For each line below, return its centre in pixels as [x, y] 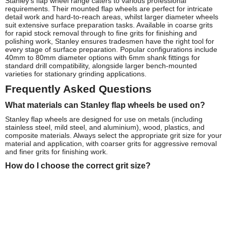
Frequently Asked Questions [78, 89]
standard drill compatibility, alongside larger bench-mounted [101, 65]
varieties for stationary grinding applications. [76, 74]
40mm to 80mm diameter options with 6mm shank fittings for [103, 57]
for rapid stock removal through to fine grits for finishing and [101, 33]
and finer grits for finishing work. [56, 151]
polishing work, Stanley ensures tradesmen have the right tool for [110, 41]
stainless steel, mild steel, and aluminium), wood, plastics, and [105, 127]
